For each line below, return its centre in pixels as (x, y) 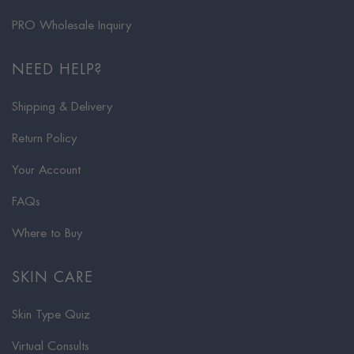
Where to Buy (47, 233)
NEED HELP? (57, 69)
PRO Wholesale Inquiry (72, 25)
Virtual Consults (51, 346)
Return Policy (44, 138)
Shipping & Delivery (62, 107)
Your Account (46, 170)
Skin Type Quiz (51, 314)
